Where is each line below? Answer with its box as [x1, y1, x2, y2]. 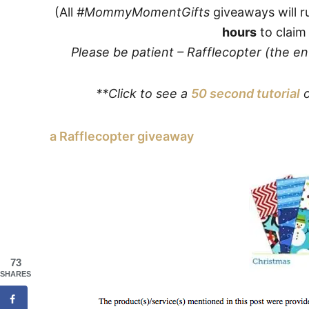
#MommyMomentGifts [77, 4, 210, 19]
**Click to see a [95, 86, 191, 101]
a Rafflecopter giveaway [50, 128, 194, 143]
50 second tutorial [190, 86, 300, 101]
